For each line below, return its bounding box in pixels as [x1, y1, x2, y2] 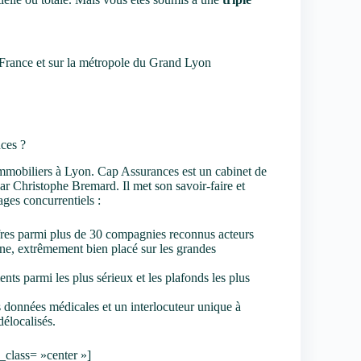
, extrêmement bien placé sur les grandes [11, 241, 216, 255]
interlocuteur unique [131, 299, 232, 313]
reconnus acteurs [166, 226, 254, 241]
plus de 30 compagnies [50, 226, 166, 241]
